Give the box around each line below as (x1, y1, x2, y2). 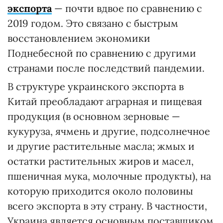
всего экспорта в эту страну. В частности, (7, 199, 207, 212)
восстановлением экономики (7, 31, 150, 44)
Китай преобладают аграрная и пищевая (7, 95, 202, 108)
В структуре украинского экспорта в (7, 80, 184, 93)
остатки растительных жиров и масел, (7, 154, 194, 167)
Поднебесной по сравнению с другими (7, 46, 196, 59)
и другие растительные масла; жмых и (7, 139, 195, 152)
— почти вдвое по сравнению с (52, 1, 202, 14)
